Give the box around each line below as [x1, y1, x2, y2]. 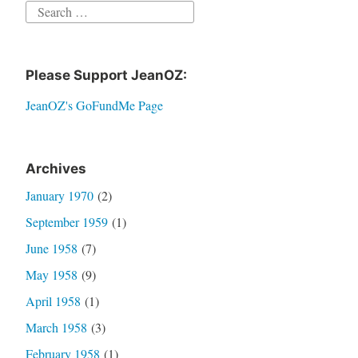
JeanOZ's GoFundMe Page [25, 97, 163, 114]
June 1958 [25, 240, 78, 257]
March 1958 [25, 319, 87, 336]
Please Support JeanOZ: [25, 67, 187, 84]
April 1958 [25, 292, 81, 310]
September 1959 [25, 213, 108, 231]
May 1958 [25, 266, 78, 284]
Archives [25, 161, 86, 177]
